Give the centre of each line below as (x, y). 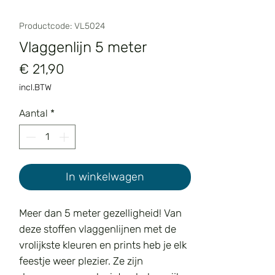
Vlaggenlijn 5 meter (83, 48)
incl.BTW (35, 88)
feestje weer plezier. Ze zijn (81, 261)
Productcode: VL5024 (62, 26)
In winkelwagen (105, 177)
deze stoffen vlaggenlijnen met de (98, 229)
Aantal (33, 114)
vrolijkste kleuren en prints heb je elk (103, 245)
